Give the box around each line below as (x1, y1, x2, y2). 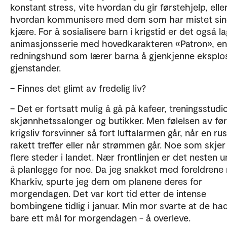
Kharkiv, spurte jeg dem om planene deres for (10, 175, 202, 187)
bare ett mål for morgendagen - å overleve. (10, 212, 191, 223)
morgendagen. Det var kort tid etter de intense (10, 187, 206, 199)
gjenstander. (10, 62, 61, 73)
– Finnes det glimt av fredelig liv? (10, 82, 146, 94)
